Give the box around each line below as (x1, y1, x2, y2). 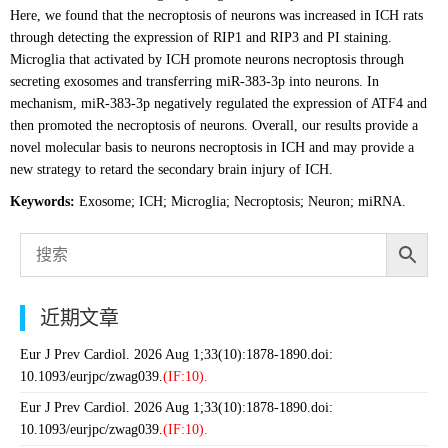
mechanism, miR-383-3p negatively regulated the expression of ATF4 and (10, 96, 427, 111)
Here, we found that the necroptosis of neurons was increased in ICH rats (10, 8, 423, 23)
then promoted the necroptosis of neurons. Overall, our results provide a (10, 118, 418, 133)
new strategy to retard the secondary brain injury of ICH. (10, 162, 333, 177)
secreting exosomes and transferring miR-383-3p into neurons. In (10, 74, 379, 89)
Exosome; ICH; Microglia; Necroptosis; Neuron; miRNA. (75, 194, 406, 209)
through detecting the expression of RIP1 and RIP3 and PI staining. (10, 30, 392, 45)
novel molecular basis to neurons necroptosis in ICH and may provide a (10, 140, 414, 155)
